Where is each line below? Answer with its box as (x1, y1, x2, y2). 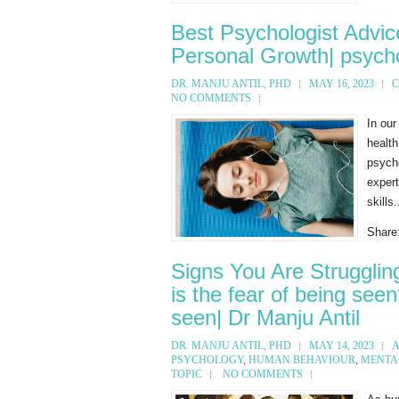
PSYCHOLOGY (171, 353, 243, 366)
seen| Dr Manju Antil (171, 305, 360, 330)
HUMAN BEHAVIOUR (248, 353, 355, 366)
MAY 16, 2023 (309, 77, 374, 90)
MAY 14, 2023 (309, 338, 374, 352)
